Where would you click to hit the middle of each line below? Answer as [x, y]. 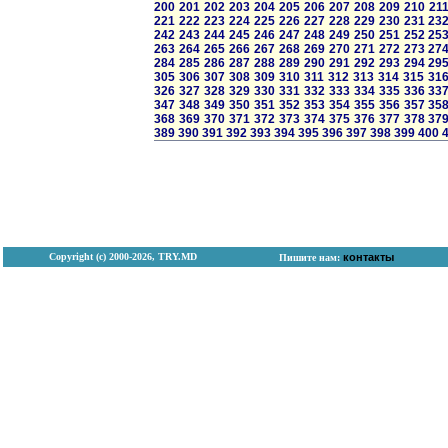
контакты [368, 257]
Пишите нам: [310, 257]
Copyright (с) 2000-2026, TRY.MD [123, 256]
